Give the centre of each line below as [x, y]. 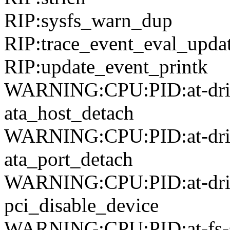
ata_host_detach [69, 113]
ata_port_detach [69, 159]
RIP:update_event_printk [106, 67]
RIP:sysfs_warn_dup [88, 21]
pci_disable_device [81, 205]
